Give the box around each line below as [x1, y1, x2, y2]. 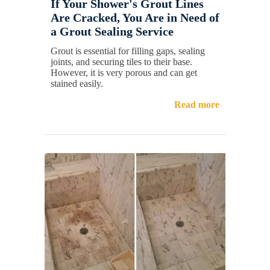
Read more [174, 99, 219, 110]
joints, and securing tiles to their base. [51, 57, 192, 67]
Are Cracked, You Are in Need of [51, 11, 219, 25]
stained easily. [51, 78, 103, 89]
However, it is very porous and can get [51, 67, 197, 78]
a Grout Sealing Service [51, 25, 174, 39]
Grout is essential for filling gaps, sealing [51, 46, 205, 57]
